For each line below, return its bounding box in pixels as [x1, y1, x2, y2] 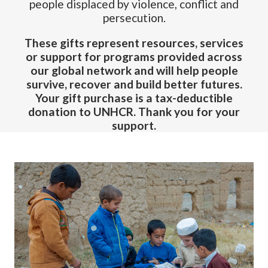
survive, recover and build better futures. [26, 77, 242, 91]
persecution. [102, 10, 166, 25]
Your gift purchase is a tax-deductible [35, 90, 233, 105]
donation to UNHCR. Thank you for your [28, 104, 240, 118]
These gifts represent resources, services [25, 35, 243, 50]
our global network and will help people [30, 63, 238, 77]
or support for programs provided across [26, 49, 242, 63]
